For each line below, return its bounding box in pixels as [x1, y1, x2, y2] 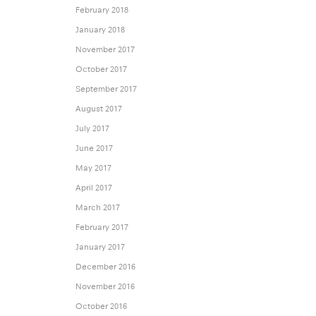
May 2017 [75, 163, 111, 174]
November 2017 [75, 44, 135, 55]
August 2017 [75, 104, 122, 114]
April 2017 [75, 183, 112, 193]
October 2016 [75, 301, 127, 312]
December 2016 [75, 262, 135, 272]
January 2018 [75, 25, 125, 35]
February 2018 [75, 5, 128, 16]
